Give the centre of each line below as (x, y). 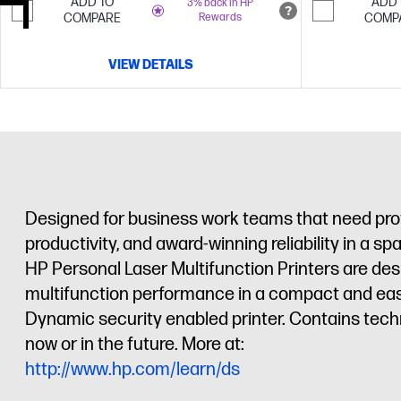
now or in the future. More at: (135, 345)
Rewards (220, 17)
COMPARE (92, 18)
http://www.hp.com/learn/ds (132, 370)
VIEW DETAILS (151, 64)
